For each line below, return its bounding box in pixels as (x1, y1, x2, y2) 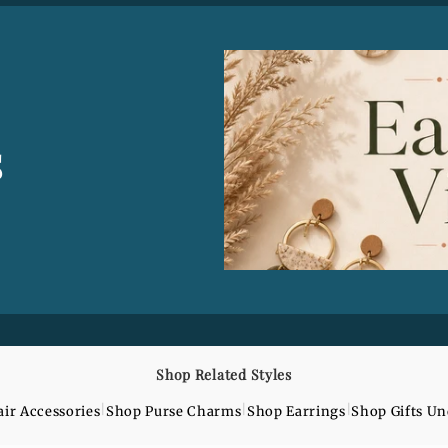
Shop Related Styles (156, 365, 292, 385)
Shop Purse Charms (106, 403, 242, 421)
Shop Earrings (246, 403, 346, 421)
